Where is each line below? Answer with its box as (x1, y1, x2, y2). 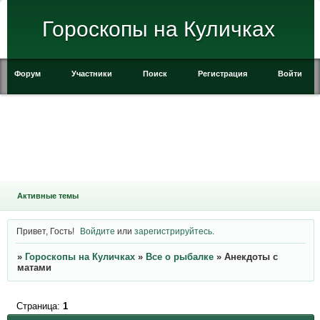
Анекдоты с (224, 251, 278, 263)
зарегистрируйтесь (134, 226, 213, 236)
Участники (71, 69, 112, 78)
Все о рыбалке (145, 251, 214, 263)
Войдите (80, 226, 116, 236)
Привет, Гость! (16, 226, 74, 236)
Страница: (16, 300, 63, 311)
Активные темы (16, 191, 79, 200)
